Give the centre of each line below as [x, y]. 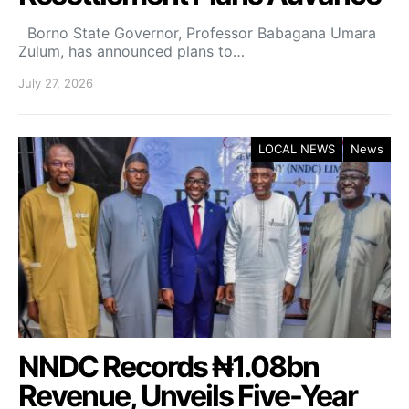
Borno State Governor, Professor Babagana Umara [197, 33]
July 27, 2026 [56, 83]
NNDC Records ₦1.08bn [168, 367]
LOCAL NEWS [297, 149]
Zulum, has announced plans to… [131, 51]
